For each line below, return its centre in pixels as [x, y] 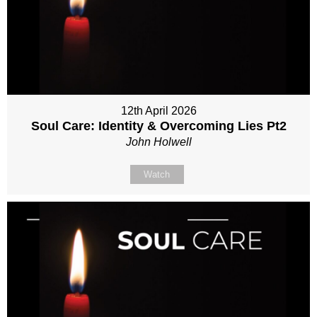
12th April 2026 [158, 110]
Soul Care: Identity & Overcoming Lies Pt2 [158, 126]
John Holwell [158, 142]
